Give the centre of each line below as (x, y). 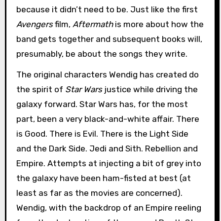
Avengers (34, 24)
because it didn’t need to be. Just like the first (107, 9)
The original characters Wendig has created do (107, 75)
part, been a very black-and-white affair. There (108, 119)
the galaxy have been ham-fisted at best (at (103, 178)
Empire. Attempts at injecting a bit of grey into (109, 164)
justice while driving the (150, 90)
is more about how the (158, 24)
